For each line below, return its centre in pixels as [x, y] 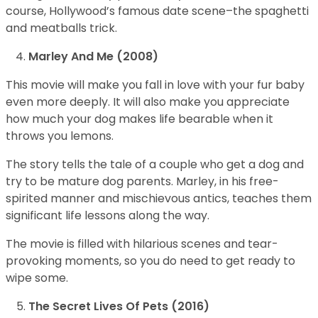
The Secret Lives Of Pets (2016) [119, 307]
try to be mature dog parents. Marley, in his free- [142, 182]
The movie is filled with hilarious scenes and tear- [142, 244]
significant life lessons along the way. [108, 216]
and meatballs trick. [61, 28]
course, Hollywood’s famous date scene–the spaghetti [157, 11]
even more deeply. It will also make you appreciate [148, 102]
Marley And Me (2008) [93, 57]
